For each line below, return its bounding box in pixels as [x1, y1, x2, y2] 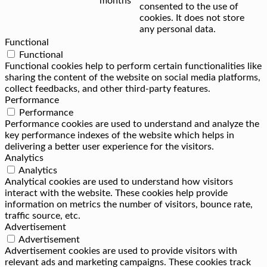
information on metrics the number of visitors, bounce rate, [5, 200, 253, 210]
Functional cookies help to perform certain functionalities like [5, 61, 262, 72]
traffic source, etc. [5, 211, 80, 221]
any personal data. [139, 24, 216, 35]
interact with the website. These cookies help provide [5, 188, 228, 198]
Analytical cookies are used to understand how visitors [5, 177, 233, 187]
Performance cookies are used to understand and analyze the [5, 119, 259, 129]
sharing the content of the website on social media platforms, [5, 73, 260, 83]
